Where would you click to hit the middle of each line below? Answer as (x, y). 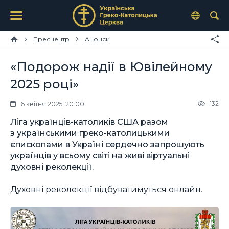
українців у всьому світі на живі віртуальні (100, 155)
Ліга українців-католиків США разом (89, 121)
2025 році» (44, 84)
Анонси (97, 39)
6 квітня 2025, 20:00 (52, 104)
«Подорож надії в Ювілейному (111, 66)
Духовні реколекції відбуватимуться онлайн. (106, 189)
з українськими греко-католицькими (90, 133)
